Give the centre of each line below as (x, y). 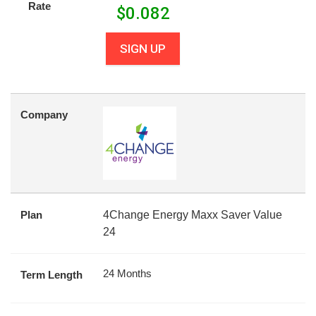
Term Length (51, 275)
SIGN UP (143, 49)
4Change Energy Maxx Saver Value (193, 215)
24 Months (127, 273)
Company (44, 115)
